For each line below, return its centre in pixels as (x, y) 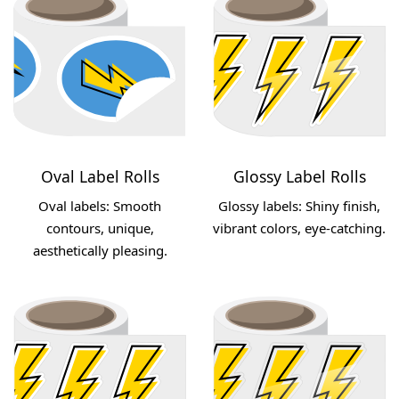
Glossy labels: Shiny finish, (299, 205)
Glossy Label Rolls (299, 176)
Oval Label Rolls (100, 176)
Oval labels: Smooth (100, 205)
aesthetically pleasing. (100, 250)
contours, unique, (100, 228)
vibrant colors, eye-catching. (299, 228)
